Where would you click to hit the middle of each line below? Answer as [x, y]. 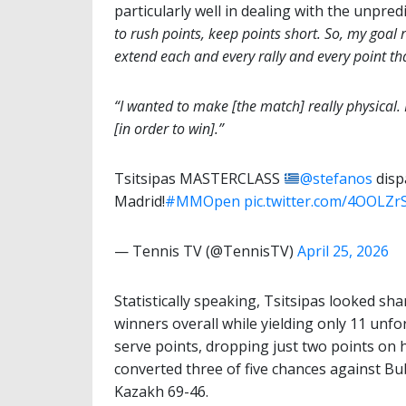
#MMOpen [203, 202]
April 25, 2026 [343, 251]
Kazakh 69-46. [161, 392]
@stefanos [337, 179]
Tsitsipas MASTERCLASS [199, 179]
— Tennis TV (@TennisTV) [206, 251]
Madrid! [140, 202]
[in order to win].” [169, 129]
